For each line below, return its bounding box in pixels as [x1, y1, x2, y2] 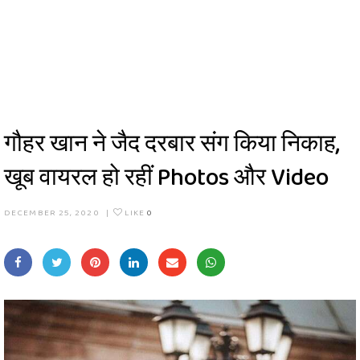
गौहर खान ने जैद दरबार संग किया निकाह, [4, 125, 340, 161]
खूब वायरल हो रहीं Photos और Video [4, 159, 329, 194]
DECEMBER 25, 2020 [4, 206, 100, 219]
